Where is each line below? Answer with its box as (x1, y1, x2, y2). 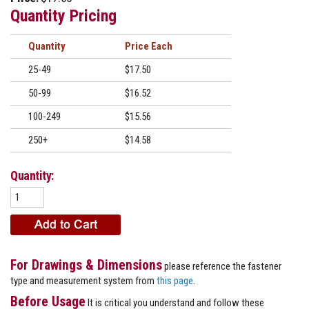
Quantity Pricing (10, 6, 117, 26)
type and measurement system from (10, 274, 157, 287)
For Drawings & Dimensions (10, 257, 162, 273)
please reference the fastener (162, 259, 281, 272)
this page (157, 274, 193, 287)
